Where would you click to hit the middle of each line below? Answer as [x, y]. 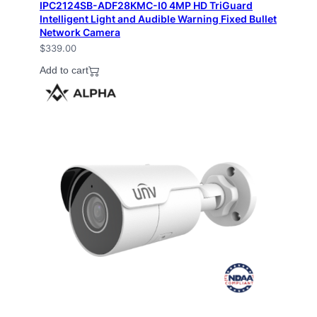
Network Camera [80, 32]
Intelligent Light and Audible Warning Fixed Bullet [158, 18]
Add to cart [64, 70]
